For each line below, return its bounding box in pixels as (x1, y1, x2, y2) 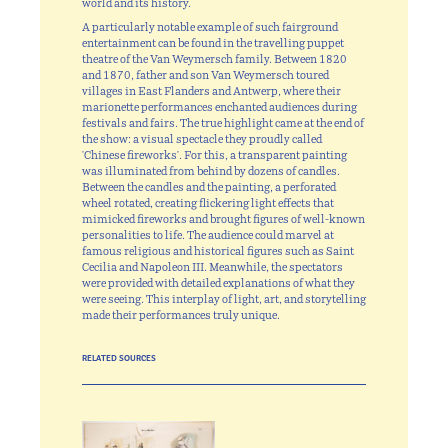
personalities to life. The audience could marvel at (82, 228, 334, 243)
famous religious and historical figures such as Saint (82, 244, 354, 259)
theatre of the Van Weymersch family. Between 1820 (82, 52, 347, 67)
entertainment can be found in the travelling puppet (82, 36, 344, 51)
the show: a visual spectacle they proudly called (82, 132, 322, 147)
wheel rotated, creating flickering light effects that (82, 196, 334, 211)
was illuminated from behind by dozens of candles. (82, 164, 340, 179)
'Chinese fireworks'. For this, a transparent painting (82, 148, 347, 163)
